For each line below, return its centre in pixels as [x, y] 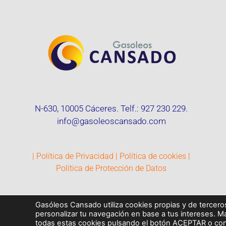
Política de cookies [153, 156]
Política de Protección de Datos [111, 168]
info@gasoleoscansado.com [111, 121]
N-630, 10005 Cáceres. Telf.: [88, 108]
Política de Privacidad [75, 156]
